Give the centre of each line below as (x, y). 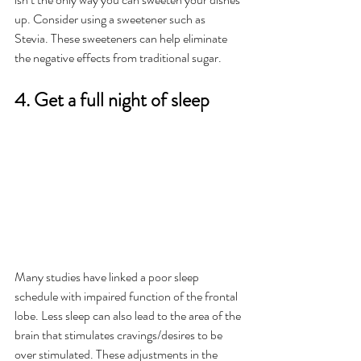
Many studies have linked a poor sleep (108, 277)
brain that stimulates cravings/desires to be (120, 335)
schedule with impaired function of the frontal (127, 297)
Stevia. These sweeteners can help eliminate (122, 39)
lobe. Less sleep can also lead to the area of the (129, 316)
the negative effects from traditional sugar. (119, 58)
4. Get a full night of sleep (116, 100)
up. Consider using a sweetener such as (111, 19)
